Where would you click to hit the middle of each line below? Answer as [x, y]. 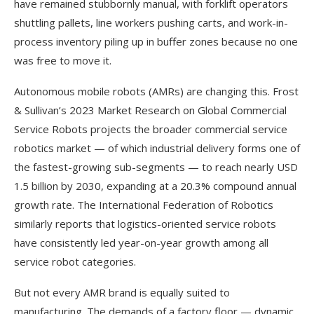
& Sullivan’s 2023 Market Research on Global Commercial [150, 110]
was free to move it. [63, 60]
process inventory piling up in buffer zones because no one [156, 41]
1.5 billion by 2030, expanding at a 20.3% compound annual [155, 185]
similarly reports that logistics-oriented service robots [145, 223]
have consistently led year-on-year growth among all [141, 242]
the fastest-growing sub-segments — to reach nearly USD [156, 166]
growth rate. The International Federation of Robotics [144, 204]
